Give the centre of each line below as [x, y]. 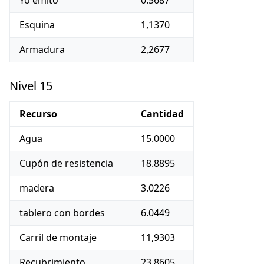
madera [37, 188]
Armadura [42, 49]
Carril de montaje [58, 237]
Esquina [37, 25]
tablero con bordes [62, 213]
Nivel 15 [31, 86]
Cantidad [162, 114]
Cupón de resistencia [66, 163]
